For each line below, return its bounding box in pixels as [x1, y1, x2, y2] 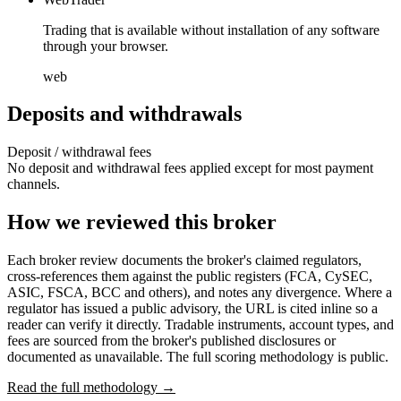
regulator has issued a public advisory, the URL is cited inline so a [7, 301, 378, 317]
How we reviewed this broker [7, 210, 277, 235]
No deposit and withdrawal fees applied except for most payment [7, 160, 373, 176]
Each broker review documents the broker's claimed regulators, [7, 252, 362, 269]
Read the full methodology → [7, 380, 175, 396]
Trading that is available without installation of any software [43, 21, 380, 38]
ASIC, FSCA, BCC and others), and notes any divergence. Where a [7, 285, 392, 301]
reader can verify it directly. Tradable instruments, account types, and [7, 317, 394, 333]
